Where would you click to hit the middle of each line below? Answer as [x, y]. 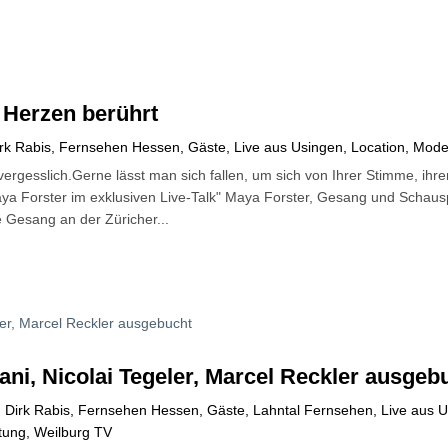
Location [378, 147]
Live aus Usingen [289, 147]
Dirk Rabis [38, 410]
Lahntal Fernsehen [313, 410]
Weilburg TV [73, 432]
